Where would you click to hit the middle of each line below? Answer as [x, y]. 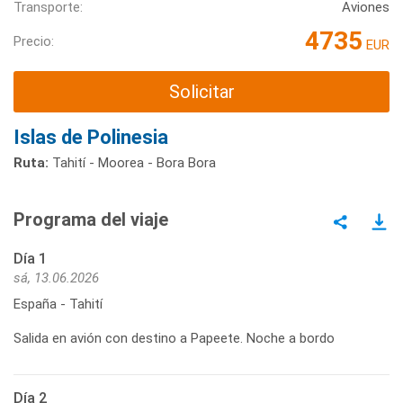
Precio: [34, 41]
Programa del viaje [91, 219]
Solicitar [201, 92]
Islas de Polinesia [91, 137]
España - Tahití [58, 304]
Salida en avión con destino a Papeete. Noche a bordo [174, 338]
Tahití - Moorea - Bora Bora [132, 162]
